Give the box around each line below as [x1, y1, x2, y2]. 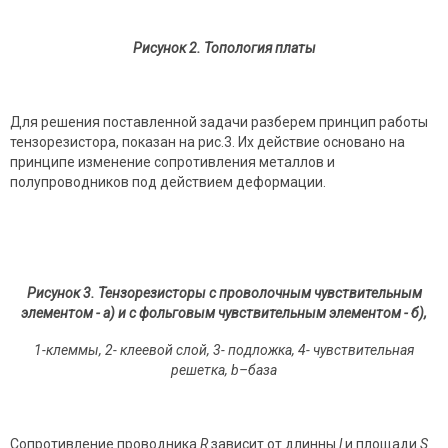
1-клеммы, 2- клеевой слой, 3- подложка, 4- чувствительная [34, 342, 414, 359]
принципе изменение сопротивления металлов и [10, 154, 335, 171]
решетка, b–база [171, 362, 277, 379]
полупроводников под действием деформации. [10, 174, 326, 191]
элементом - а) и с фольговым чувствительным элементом [21, 305, 401, 322]
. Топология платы [196, 40, 316, 57]
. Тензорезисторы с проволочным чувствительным [90, 285, 422, 302]
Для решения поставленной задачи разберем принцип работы [10, 114, 428, 131]
